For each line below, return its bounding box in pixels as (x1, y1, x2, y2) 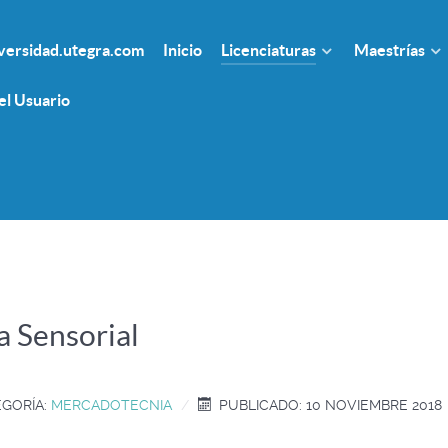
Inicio (163, 41, 202, 60)
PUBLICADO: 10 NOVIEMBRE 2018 (219, 397, 443, 413)
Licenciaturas (221, 41, 316, 60)
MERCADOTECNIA (51, 397, 172, 413)
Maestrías (354, 41, 425, 60)
